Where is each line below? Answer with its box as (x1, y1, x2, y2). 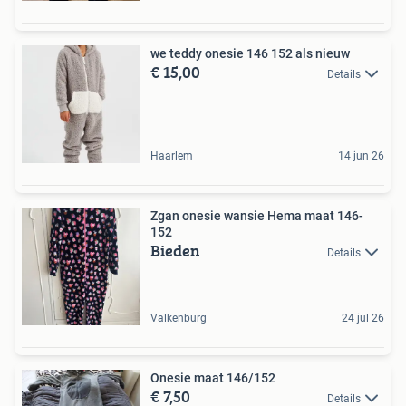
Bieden (150, 238, 200, 263)
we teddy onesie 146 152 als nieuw (150, 46, 350, 61)
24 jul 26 (342, 312, 384, 324)
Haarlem (150, 150, 193, 162)
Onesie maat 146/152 (150, 371, 275, 385)
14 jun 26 (338, 150, 384, 162)
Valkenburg (150, 312, 207, 324)
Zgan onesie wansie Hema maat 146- (150, 208, 363, 223)
